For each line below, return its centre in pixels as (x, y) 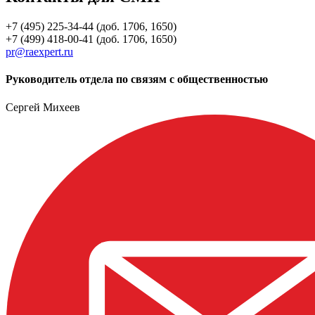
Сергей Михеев (43, 107)
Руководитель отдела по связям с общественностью (137, 79)
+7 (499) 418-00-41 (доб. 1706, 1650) (91, 39)
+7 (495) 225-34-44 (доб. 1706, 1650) (91, 27)
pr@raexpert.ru (39, 52)
